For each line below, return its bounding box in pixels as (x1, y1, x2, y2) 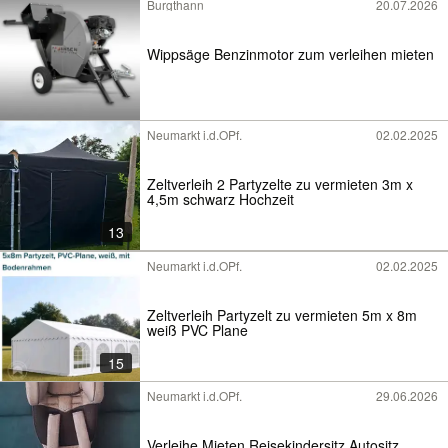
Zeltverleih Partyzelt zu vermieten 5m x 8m (147, 304, 417, 325)
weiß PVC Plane (147, 319, 248, 340)
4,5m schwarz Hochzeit (147, 188, 294, 209)
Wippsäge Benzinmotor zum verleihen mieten (147, 43, 434, 64)
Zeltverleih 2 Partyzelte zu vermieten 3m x (147, 173, 413, 194)
